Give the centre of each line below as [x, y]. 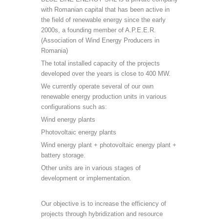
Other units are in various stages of [91, 168]
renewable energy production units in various [104, 97]
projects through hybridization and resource [102, 214]
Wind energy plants [68, 120]
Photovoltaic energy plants [79, 132]
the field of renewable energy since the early [103, 20]
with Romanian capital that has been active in [105, 10]
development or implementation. [86, 178]
